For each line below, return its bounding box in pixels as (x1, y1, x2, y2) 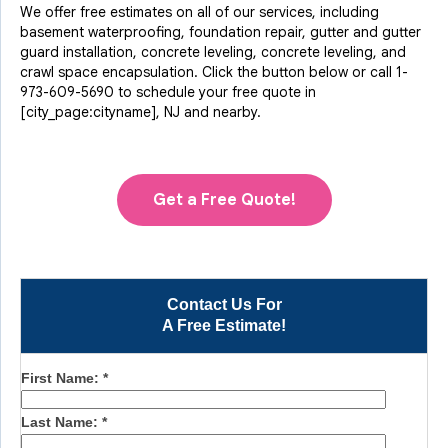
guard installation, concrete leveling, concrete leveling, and (20, 43, 406, 61)
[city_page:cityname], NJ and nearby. (20, 103, 261, 121)
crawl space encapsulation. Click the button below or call (20, 63, 396, 81)
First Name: (21, 370, 103, 386)
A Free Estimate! (162, 317, 286, 334)
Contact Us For (166, 296, 282, 313)
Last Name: (21, 414, 102, 430)
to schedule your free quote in (114, 83, 316, 101)
